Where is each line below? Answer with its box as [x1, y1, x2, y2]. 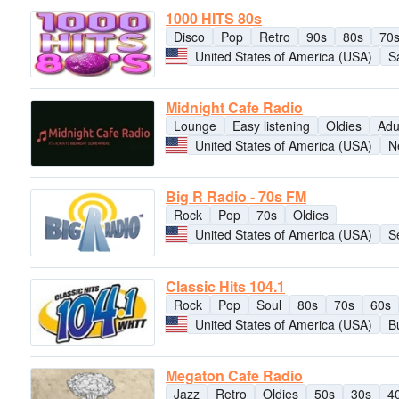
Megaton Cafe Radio [166, 364, 303, 386]
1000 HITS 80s [166, 7, 262, 28]
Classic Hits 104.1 [166, 275, 285, 297]
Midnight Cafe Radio [166, 96, 303, 118]
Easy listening [232, 116, 310, 134]
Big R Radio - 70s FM [166, 186, 306, 208]
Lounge [174, 116, 216, 134]
